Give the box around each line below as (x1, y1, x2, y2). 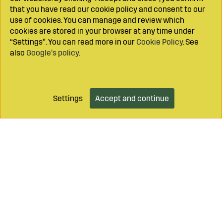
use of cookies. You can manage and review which (10, 15, 184, 25)
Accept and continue (95, 94, 169, 103)
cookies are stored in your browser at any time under (10, 26, 195, 36)
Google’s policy (26, 48, 79, 57)
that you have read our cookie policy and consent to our (10, 4, 205, 14)
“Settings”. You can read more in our (10, 37, 136, 47)
